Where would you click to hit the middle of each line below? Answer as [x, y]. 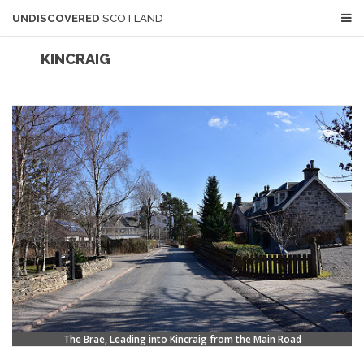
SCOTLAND [132, 18]
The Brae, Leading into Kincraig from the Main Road [182, 339]
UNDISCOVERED [57, 18]
